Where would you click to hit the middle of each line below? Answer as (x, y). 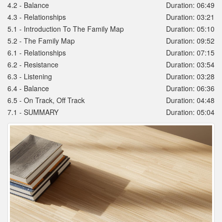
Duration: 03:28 (190, 77)
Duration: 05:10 (190, 29)
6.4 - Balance (28, 88)
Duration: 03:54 (190, 65)
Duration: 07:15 (190, 53)
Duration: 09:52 (190, 41)
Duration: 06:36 (190, 88)
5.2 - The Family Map (41, 41)
